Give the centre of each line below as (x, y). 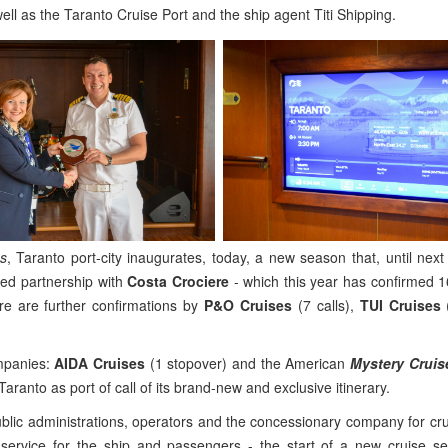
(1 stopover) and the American (248, 363)
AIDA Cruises (100, 363)
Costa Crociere (178, 281)
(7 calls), (326, 305)
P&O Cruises (248, 305)
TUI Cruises (400, 305)
